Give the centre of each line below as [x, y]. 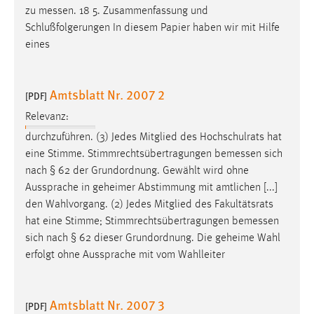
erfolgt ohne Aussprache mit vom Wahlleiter [125, 255]
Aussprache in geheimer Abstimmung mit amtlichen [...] [151, 188]
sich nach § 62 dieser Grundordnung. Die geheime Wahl [153, 239]
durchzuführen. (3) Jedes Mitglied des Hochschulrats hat [153, 138]
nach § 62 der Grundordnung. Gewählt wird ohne [137, 171]
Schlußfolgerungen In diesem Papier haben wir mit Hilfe [152, 28]
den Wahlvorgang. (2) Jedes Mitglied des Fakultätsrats [149, 205]
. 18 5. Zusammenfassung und [141, 11]
